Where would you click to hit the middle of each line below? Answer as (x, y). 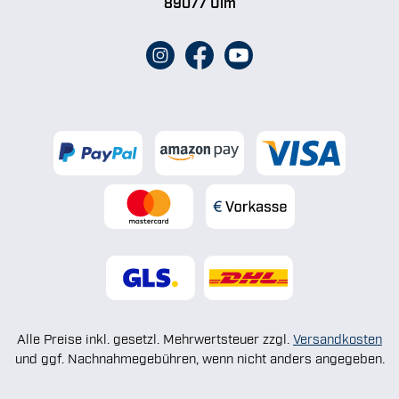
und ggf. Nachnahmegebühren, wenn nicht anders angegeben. (199, 357)
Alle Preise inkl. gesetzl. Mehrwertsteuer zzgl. (155, 338)
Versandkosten (338, 338)
